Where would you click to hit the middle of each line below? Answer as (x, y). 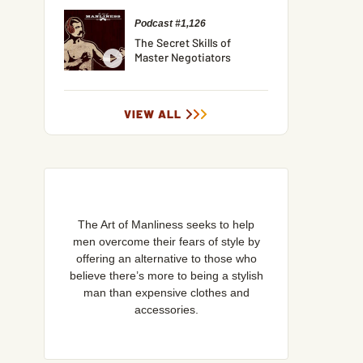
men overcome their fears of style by (166, 241)
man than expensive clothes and (166, 292)
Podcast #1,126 (171, 23)
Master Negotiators (183, 57)
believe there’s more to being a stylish (166, 275)
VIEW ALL (153, 113)
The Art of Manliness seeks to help (167, 224)
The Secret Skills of (183, 42)
